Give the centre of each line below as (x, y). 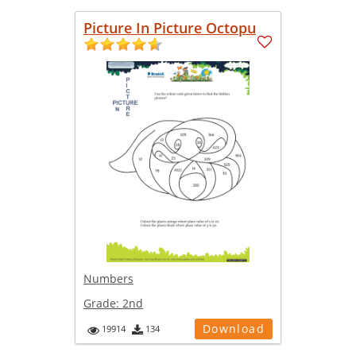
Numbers (108, 279)
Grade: (103, 304)
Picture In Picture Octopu (170, 27)
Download (233, 329)
